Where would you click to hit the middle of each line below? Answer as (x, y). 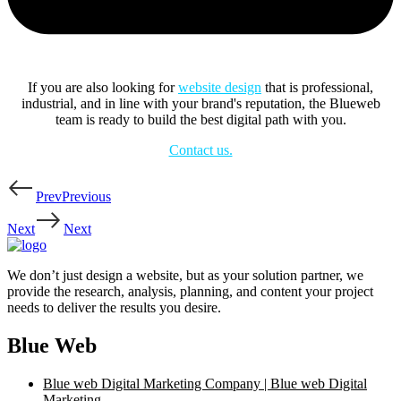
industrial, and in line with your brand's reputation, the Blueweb (200, 104)
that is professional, (317, 88)
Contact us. (200, 150)
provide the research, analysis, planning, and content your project (190, 292)
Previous (86, 197)
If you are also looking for (103, 88)
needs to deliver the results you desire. (114, 308)
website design (220, 88)
